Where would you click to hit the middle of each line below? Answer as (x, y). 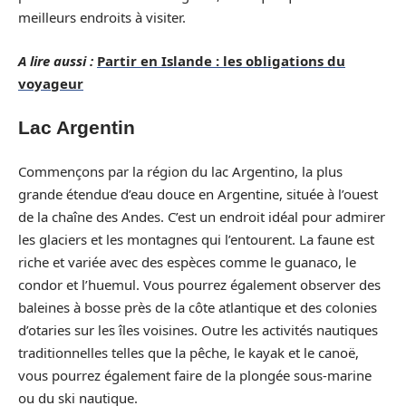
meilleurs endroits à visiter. (102, 17)
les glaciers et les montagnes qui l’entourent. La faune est (196, 239)
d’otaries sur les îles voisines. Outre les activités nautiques (198, 329)
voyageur (51, 83)
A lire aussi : (56, 60)
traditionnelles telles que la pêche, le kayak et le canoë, (188, 352)
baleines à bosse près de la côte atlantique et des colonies (198, 307)
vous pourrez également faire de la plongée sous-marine (195, 375)
